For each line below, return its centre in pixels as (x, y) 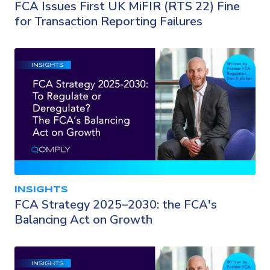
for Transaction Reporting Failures (108, 21)
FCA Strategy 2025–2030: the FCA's (116, 204)
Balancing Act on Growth (83, 219)
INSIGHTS (41, 190)
